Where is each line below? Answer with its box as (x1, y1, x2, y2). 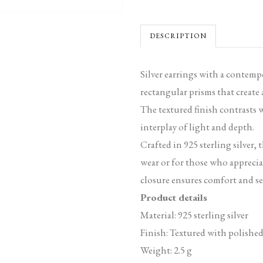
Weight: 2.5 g (140, 244, 192, 257)
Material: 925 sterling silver (140, 208, 248, 222)
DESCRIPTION (150, 31, 207, 41)
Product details (140, 191, 207, 204)
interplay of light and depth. (140, 120, 254, 134)
